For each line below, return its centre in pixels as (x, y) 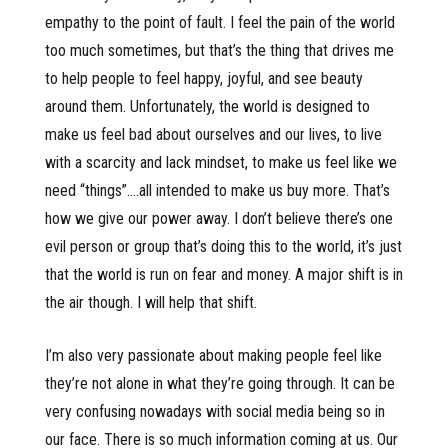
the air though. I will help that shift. (151, 303)
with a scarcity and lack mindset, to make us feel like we (221, 163)
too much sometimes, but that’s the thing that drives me (219, 51)
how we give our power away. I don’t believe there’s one (219, 219)
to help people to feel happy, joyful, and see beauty (204, 79)
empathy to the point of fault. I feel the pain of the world (220, 23)
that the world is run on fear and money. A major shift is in (224, 275)
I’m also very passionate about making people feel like (213, 356)
